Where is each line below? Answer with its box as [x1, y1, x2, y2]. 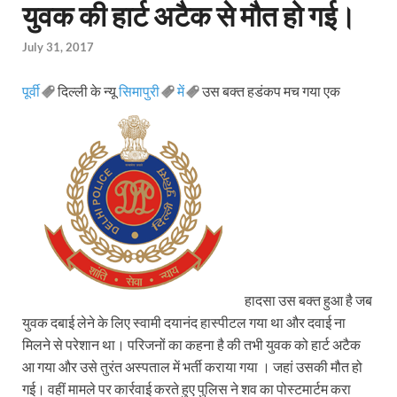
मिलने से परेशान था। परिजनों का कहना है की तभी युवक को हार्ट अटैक [22, 336, 361, 354]
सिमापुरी [119, 82, 160, 100]
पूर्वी [22, 82, 40, 100]
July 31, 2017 [22, 40, 94, 55]
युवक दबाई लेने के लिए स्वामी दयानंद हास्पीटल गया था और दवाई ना [22, 314, 346, 331]
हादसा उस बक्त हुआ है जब [242, 292, 372, 309]
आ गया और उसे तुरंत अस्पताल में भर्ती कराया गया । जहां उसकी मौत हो [22, 358, 362, 376]
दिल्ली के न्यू [55, 82, 119, 100]
